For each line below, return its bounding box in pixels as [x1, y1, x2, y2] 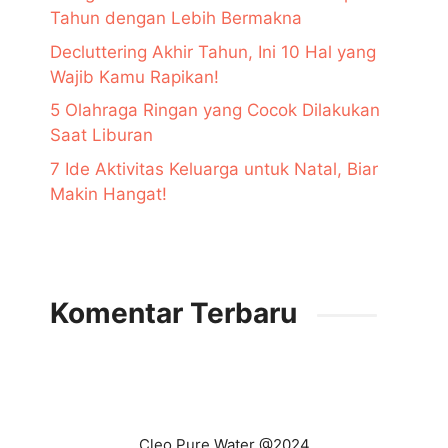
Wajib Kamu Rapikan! [50, 66, 219, 87]
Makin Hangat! [50, 183, 167, 204]
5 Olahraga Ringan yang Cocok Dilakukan [50, 100, 380, 121]
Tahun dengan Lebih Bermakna [50, 8, 302, 29]
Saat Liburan [50, 125, 153, 146]
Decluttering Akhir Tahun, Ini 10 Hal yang [50, 41, 376, 62]
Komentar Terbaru [50, 295, 297, 330]
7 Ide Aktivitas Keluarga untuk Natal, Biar [50, 158, 378, 179]
